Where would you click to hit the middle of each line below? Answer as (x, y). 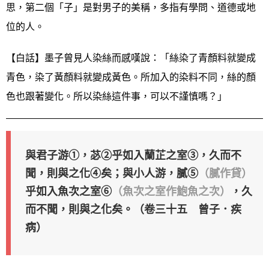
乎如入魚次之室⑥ (68, 191)
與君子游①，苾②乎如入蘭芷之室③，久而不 (133, 155)
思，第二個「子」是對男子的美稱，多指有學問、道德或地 (131, 7)
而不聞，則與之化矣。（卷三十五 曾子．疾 (133, 209)
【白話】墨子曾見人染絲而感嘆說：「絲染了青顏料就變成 (131, 58)
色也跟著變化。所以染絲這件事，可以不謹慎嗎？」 (116, 96)
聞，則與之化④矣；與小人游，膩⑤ (112, 173)
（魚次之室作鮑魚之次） (171, 191)
